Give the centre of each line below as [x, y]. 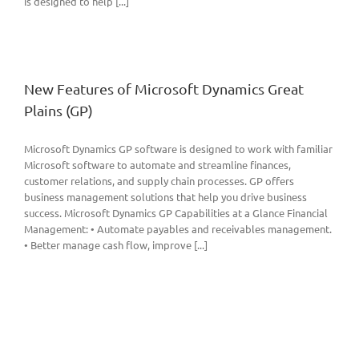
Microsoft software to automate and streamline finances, [157, 165]
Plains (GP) [58, 111]
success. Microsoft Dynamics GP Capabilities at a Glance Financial [176, 213]
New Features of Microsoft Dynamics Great [164, 89]
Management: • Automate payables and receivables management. [178, 229]
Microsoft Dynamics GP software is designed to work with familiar [178, 149]
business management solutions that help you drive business [165, 197]
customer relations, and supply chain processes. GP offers [159, 181]
